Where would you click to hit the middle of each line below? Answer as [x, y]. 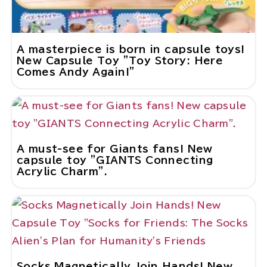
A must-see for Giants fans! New [114, 149]
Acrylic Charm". [62, 172]
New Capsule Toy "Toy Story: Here [120, 61]
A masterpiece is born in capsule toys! [131, 49]
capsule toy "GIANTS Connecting [115, 160]
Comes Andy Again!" [76, 72]
